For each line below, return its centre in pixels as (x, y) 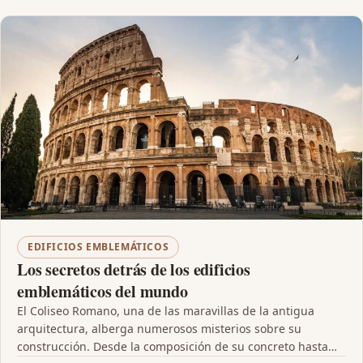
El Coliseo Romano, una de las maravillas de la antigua (166, 311)
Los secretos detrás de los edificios (134, 270)
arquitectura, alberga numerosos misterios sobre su (159, 329)
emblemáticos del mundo (102, 292)
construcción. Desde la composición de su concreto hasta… (177, 347)
